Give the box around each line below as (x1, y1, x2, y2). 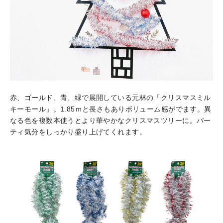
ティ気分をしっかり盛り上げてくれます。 (10, 127, 146, 136)
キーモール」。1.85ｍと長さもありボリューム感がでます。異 (10, 105, 212, 113)
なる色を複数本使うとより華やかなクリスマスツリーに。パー (10, 116, 211, 124)
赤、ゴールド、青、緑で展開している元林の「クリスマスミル (10, 93, 211, 102)
